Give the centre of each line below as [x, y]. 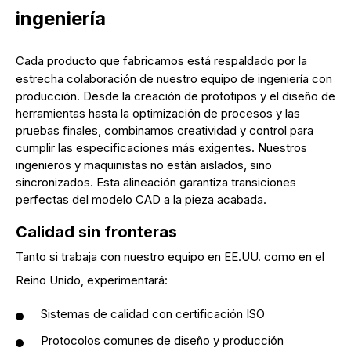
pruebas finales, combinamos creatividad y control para [165, 130]
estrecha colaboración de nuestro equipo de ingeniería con [174, 79]
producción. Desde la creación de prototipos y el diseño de [175, 96]
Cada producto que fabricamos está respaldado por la [161, 61]
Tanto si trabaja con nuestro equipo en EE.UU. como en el [170, 257]
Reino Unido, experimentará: [92, 280]
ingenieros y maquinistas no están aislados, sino [144, 165]
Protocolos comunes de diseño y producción [162, 340]
